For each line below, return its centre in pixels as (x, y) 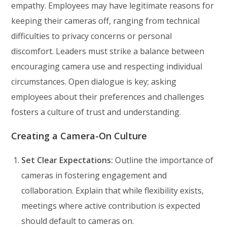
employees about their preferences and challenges (108, 97)
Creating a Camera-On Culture (79, 136)
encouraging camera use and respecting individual (107, 67)
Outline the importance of (163, 160)
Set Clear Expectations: (67, 160)
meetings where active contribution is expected (111, 206)
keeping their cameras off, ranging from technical (106, 21)
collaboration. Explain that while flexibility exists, (113, 191)
